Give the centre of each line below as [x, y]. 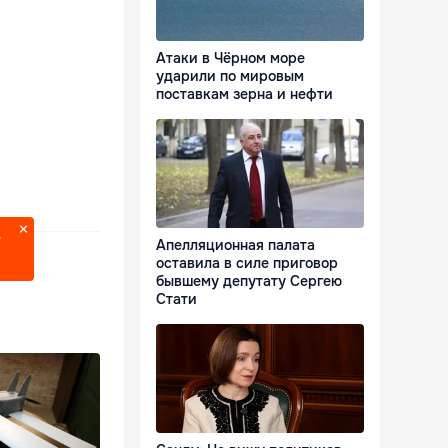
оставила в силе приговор [247, 263]
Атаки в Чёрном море [230, 58]
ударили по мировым [230, 76]
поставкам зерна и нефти [244, 94]
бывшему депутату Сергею [249, 281]
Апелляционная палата [235, 245]
